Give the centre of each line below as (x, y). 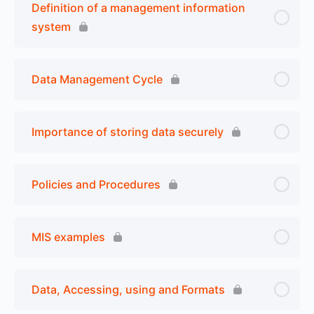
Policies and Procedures (96, 184)
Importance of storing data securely (128, 131)
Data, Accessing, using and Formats (128, 289)
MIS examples (68, 237)
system (51, 26)
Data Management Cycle (97, 79)
